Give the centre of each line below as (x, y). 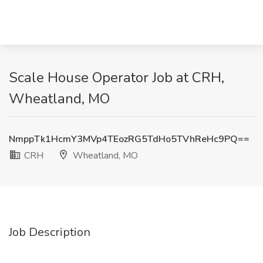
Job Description (50, 232)
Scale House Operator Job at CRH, (117, 77)
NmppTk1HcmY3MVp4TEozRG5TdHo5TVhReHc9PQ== (129, 139)
